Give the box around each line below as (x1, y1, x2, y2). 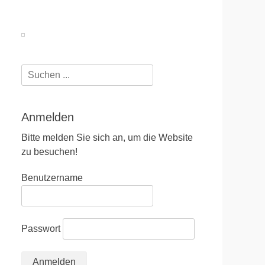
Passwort (21, 224, 60, 234)
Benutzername (21, 173, 83, 183)
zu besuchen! (21, 147, 77, 157)
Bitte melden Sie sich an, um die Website (21, 132, 193, 143)
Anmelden (21, 111, 74, 124)
